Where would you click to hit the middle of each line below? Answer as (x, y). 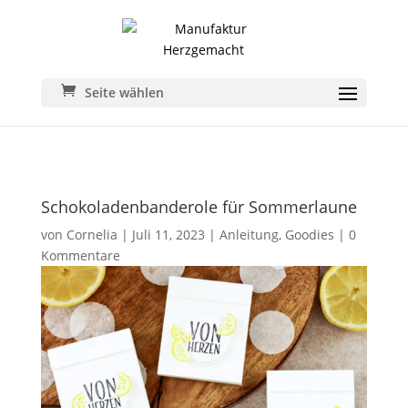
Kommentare (80, 255)
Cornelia (92, 235)
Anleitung (249, 235)
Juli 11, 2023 (168, 235)
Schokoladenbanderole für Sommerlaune (199, 207)
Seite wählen (124, 92)
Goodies (309, 235)
